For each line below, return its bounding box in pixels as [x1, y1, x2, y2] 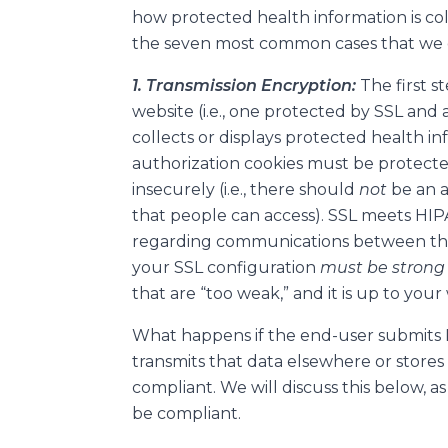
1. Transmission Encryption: [132, 75, 360, 95]
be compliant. [132, 403, 241, 423]
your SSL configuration [132, 257, 320, 277]
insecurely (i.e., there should [132, 179, 359, 199]
